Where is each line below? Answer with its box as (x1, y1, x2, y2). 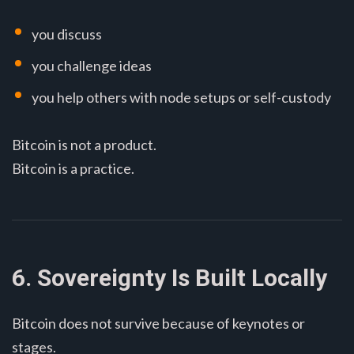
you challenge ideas (32, 56, 152, 74)
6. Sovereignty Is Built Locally (12, 263, 327, 292)
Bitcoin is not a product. (12, 135, 156, 153)
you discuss (32, 24, 102, 43)
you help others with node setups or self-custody (32, 88, 331, 106)
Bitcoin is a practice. (12, 159, 134, 177)
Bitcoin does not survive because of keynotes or (12, 314, 305, 332)
